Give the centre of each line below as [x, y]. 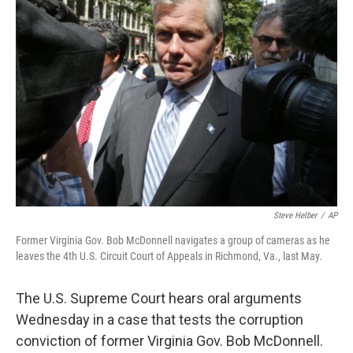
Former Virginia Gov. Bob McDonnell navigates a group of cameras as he [173, 240]
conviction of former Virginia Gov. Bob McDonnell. [169, 341]
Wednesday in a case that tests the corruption [160, 320]
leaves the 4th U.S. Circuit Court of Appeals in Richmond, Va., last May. [169, 256]
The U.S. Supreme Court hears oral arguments [159, 298]
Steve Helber [295, 216]
